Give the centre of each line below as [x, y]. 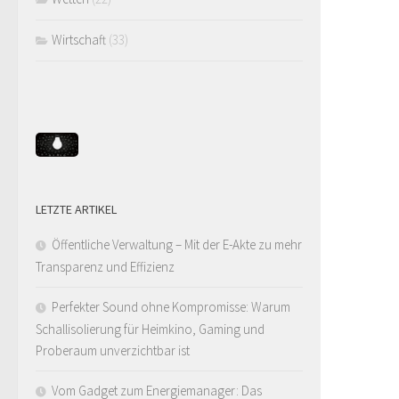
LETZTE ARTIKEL [76, 210]
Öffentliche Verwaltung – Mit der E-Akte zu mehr [177, 245]
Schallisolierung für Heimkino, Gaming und [150, 330]
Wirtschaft [79, 40]
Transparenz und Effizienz [105, 267]
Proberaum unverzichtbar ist [113, 351]
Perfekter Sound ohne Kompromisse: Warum [171, 307]
